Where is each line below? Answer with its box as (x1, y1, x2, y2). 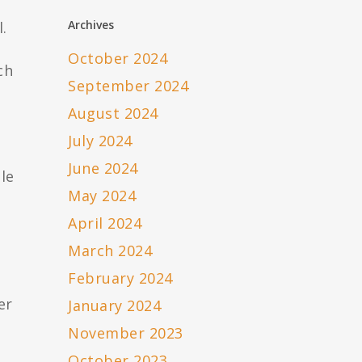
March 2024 (68, 241, 153, 261)
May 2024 (68, 186, 137, 206)
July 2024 (68, 131, 133, 151)
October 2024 (68, 48, 168, 69)
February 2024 (68, 268, 173, 288)
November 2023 (68, 323, 183, 343)
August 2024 (68, 103, 158, 124)
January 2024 (68, 296, 162, 316)
